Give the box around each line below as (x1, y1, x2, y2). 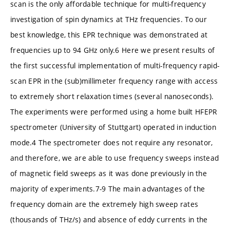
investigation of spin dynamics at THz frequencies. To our (10, 14, 207, 24)
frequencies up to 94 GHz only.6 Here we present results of (10, 45, 215, 55)
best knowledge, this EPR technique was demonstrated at (10, 29, 208, 40)
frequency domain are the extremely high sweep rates (10, 199, 199, 209)
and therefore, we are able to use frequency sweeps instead (10, 152, 219, 163)
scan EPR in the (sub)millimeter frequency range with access (10, 75, 218, 86)
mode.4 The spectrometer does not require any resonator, (10, 137, 213, 147)
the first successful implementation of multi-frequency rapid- (10, 60, 220, 70)
